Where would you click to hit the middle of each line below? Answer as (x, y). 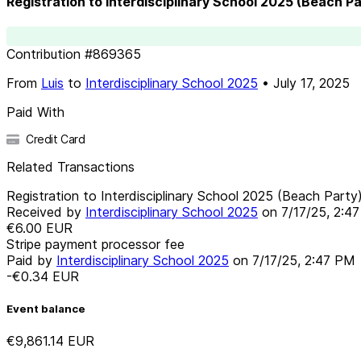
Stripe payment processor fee (95, 244)
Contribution (44, 54)
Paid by (31, 260)
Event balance (46, 308)
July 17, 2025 (311, 83)
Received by (46, 212)
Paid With (35, 112)
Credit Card (56, 139)
